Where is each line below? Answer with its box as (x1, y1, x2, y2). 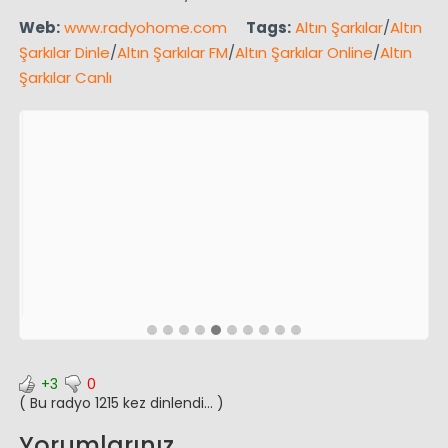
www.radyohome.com (63, 16, 227, 38)
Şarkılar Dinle (18, 41, 110, 63)
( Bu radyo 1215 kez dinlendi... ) (18, 392, 224, 413)
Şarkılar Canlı (18, 66, 112, 88)
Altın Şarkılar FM (116, 41, 228, 63)
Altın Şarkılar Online (234, 41, 373, 63)
